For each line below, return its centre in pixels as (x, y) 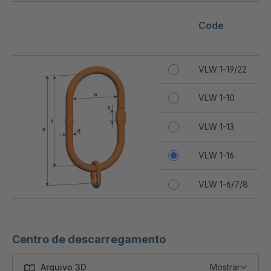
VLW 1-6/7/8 (223, 184)
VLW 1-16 (216, 155)
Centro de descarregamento (89, 239)
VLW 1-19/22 (223, 69)
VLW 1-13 (216, 126)
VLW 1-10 (217, 97)
